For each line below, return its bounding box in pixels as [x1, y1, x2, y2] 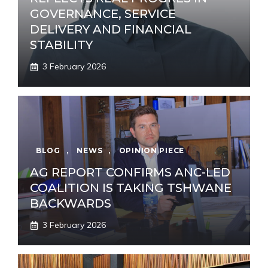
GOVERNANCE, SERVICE [30, 7, 176, 22]
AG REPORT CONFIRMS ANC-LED [30, 165, 230, 180]
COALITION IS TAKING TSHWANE [30, 181, 232, 196]
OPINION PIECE [118, 146, 185, 156]
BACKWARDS [30, 196, 111, 211]
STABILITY [30, 38, 93, 53]
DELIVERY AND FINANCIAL [30, 22, 191, 37]
